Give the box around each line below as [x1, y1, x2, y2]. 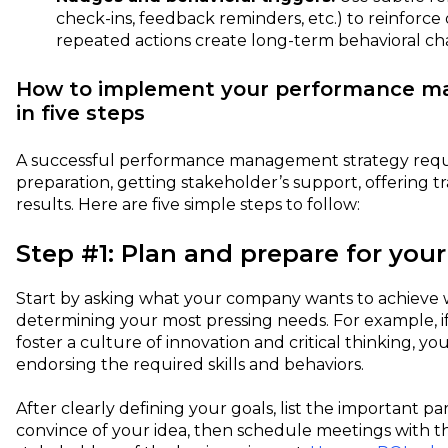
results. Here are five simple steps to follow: [16, 195, 360, 215]
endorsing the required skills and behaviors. [16, 354, 364, 374]
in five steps [16, 101, 145, 126]
